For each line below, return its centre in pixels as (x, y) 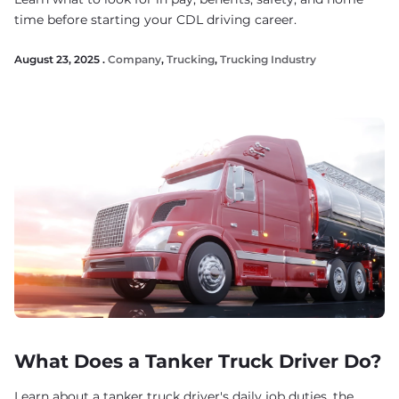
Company (134, 59)
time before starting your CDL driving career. (155, 20)
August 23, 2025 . (61, 59)
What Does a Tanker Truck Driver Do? (198, 361)
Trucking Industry (268, 59)
